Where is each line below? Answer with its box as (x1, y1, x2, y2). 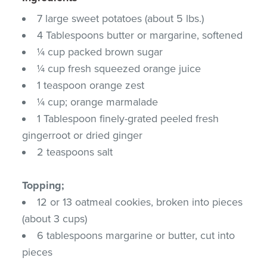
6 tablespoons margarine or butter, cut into (37, 228, 235, 242)
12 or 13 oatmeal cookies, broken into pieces (37, 195, 243, 209)
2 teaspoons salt (37, 145, 113, 159)
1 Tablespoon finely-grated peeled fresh (37, 111, 219, 125)
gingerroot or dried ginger (22, 128, 143, 142)
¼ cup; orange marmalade (37, 95, 159, 108)
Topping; (22, 178, 65, 192)
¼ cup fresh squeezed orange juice (37, 61, 201, 75)
